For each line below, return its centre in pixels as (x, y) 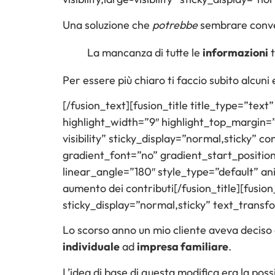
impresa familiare (183, 247)
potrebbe (175, 25)
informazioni (235, 52)
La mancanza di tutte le (145, 52)
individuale (91, 247)
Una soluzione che (107, 25)
